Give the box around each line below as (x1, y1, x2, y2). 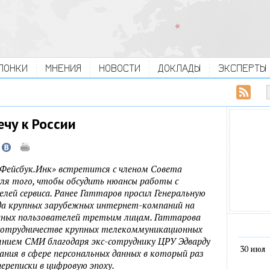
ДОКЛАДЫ (158, 61, 201, 74)
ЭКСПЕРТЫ (218, 61, 266, 74)
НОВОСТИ (99, 61, 140, 74)
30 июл (240, 243, 265, 254)
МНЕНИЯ (45, 61, 81, 74)
